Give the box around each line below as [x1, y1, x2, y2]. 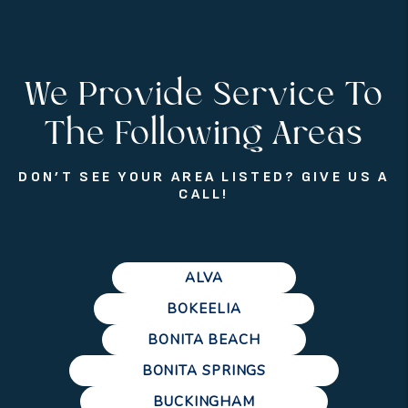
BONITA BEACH [148, 330, 260, 349]
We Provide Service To [24, 79, 384, 111]
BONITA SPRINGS [141, 361, 267, 380]
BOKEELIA [167, 299, 241, 318]
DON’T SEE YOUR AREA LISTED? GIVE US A [18, 168, 390, 186]
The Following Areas [44, 118, 364, 150]
